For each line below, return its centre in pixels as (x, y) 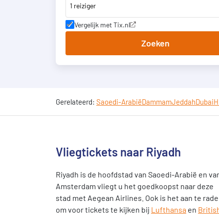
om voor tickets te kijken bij (103, 209)
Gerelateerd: (76, 102)
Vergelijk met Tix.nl (102, 24)
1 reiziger (83, 5)
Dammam (157, 102)
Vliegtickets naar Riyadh (118, 152)
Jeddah (184, 102)
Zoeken (155, 43)
